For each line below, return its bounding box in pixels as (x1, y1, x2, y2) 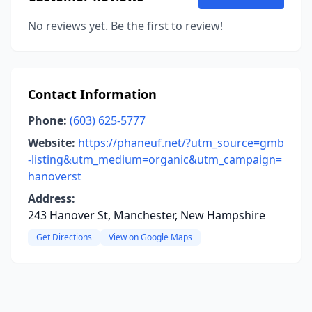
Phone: (28, 113, 67, 128)
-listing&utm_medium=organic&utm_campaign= (28, 152, 282, 167)
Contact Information (28, 86, 157, 102)
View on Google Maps (109, 231, 192, 243)
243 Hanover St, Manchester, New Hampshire (28, 208, 265, 223)
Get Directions (36, 231, 92, 243)
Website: (28, 135, 75, 150)
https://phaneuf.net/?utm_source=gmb (78, 135, 284, 150)
